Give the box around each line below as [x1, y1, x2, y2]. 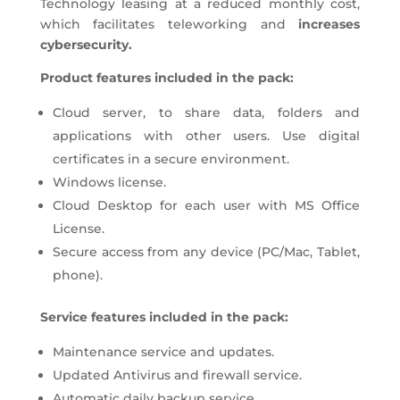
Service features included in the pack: [39, 308, 288, 325]
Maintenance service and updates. [52, 343, 274, 360]
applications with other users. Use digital [52, 127, 361, 144]
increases [298, 15, 361, 32]
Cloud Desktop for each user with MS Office [52, 196, 361, 213]
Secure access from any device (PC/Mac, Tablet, [52, 243, 361, 260]
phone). [52, 266, 103, 283]
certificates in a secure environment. [52, 150, 289, 167]
